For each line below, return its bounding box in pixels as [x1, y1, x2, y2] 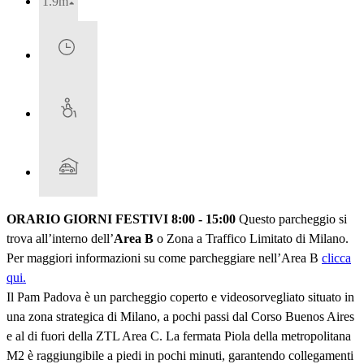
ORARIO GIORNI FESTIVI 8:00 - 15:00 [6, 212, 236, 227]
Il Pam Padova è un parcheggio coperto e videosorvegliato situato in [6, 290, 354, 305]
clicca [322, 251, 351, 266]
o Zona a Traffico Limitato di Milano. [154, 232, 349, 246]
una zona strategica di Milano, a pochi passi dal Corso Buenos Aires [6, 310, 354, 324]
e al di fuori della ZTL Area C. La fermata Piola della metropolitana [6, 329, 351, 344]
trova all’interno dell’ [6, 232, 114, 246]
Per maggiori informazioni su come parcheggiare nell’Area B [6, 251, 322, 266]
